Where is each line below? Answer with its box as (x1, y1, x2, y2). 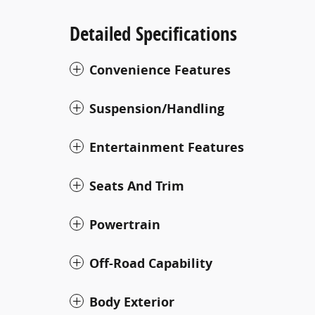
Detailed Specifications (70, 20, 237, 46)
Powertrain (89, 215, 160, 233)
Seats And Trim (89, 176, 184, 195)
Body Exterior (89, 292, 174, 311)
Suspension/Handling (89, 99, 224, 117)
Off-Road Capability (89, 254, 212, 272)
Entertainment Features (89, 138, 244, 156)
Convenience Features (89, 60, 231, 79)
